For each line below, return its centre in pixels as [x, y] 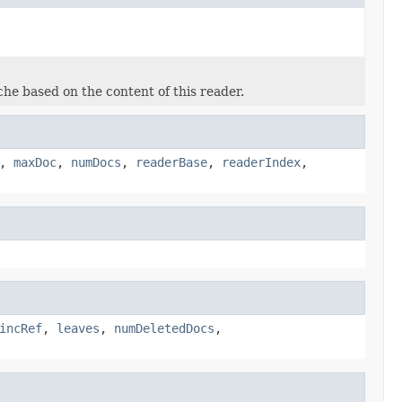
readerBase [171, 162]
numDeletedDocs [164, 328]
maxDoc [35, 162]
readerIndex [261, 162]
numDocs [96, 162]
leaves [78, 328]
